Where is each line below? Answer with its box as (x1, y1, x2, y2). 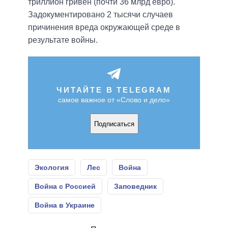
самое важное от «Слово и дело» (58, 96, 170, 104)
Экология (35, 163, 69, 172)
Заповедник (114, 182, 157, 191)
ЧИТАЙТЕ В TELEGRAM (56, 85, 172, 95)
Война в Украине (35, 201, 95, 210)
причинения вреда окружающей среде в (28, 23, 180, 32)
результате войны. (28, 36, 98, 45)
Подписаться (94, 120, 134, 128)
